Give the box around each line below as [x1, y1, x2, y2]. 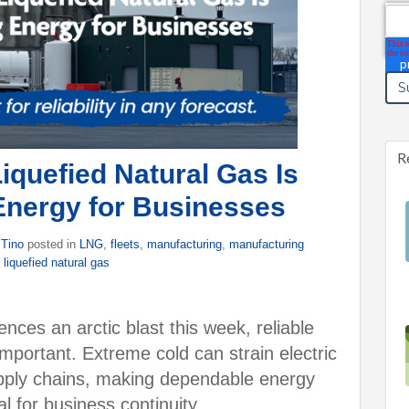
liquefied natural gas [3, 256, 110, 269]
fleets [110, 237, 140, 251]
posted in [23, 237, 79, 251]
